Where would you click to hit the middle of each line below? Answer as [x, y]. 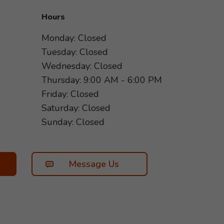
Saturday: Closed [76, 108]
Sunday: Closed [73, 122]
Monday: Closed [74, 38]
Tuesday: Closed [75, 52]
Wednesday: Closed [82, 66]
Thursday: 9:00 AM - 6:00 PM [102, 80]
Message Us [93, 164]
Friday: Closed [70, 94]
